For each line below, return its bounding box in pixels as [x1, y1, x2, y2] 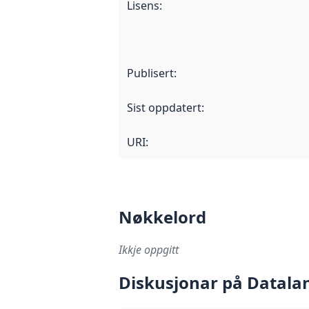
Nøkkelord [119, 206, 206, 229]
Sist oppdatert [127, 100, 201, 116]
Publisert [127, 66, 174, 81]
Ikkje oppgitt [119, 241, 179, 257]
